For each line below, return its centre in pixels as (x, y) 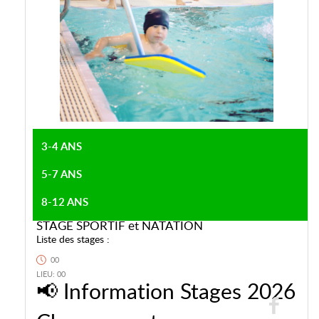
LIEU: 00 (51, 274)
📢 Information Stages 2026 (166, 293)
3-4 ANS (62, 147)
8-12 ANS (66, 203)
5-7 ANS (63, 175)
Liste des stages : (73, 240)
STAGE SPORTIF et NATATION (120, 226)
